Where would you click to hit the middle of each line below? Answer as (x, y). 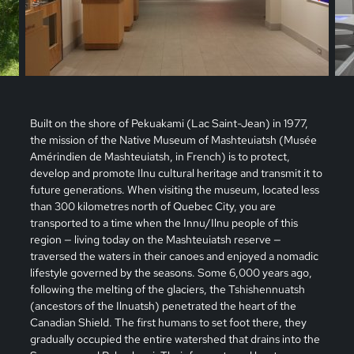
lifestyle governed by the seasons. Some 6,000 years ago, (171, 272)
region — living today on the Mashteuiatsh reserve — (155, 239)
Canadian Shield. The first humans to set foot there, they (168, 322)
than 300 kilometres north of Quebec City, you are (153, 205)
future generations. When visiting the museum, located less (174, 189)
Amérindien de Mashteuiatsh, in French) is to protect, (160, 156)
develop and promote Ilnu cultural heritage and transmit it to (176, 172)
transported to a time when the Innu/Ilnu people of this (164, 222)
